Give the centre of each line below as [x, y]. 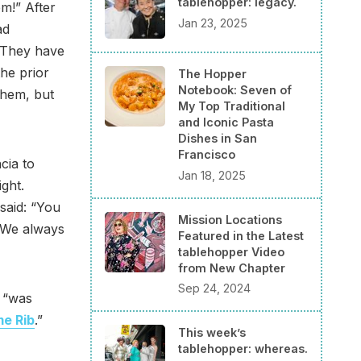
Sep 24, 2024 [214, 288]
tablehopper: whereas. [243, 349]
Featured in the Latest [241, 235]
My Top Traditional [232, 106]
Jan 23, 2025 [213, 23]
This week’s [212, 333]
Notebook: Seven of [235, 90]
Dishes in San [218, 139]
